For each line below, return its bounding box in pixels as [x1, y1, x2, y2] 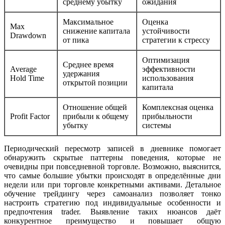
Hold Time [10, 73, 44, 82]
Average [10, 64, 37, 73]
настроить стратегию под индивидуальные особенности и [4, 198, 221, 207]
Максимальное [63, 17, 114, 26]
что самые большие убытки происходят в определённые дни [4, 171, 221, 180]
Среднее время [63, 60, 114, 69]
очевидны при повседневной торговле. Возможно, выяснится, [4, 162, 221, 171]
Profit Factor [10, 111, 50, 121]
